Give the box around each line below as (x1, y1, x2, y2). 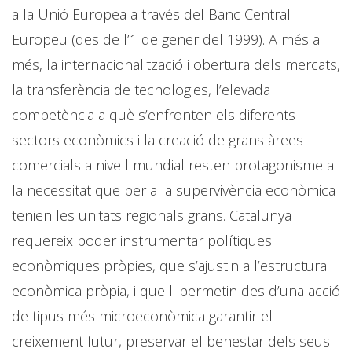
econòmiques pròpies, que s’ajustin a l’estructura (12, 255, 327, 275)
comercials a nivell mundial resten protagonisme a (12, 155, 334, 174)
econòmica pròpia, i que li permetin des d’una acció (12, 280, 340, 300)
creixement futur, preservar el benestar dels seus (12, 331, 330, 350)
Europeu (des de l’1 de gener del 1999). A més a (12, 29, 320, 49)
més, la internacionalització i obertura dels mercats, (12, 54, 340, 74)
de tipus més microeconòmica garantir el (12, 306, 273, 325)
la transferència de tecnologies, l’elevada (12, 79, 270, 99)
